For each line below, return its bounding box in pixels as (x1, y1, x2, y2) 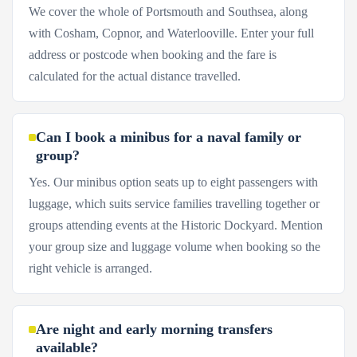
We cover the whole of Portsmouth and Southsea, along (29, 5, 308, 18)
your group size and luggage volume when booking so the (29, 240, 320, 253)
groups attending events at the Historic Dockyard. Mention (29, 218, 323, 232)
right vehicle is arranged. (29, 261, 152, 275)
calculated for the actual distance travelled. (29, 69, 241, 83)
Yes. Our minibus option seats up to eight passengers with (29, 175, 318, 189)
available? (36, 339, 98, 355)
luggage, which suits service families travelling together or (29, 197, 320, 210)
